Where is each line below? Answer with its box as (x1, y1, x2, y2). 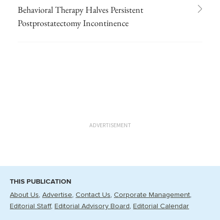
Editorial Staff (10, 203, 51, 210)
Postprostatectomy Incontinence (18, 17, 129, 28)
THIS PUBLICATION (10, 177, 71, 186)
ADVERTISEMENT (89, 121, 131, 129)
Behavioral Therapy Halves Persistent (18, 3, 143, 15)
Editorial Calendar (133, 203, 189, 210)
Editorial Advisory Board (55, 203, 130, 210)
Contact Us (76, 192, 110, 198)
